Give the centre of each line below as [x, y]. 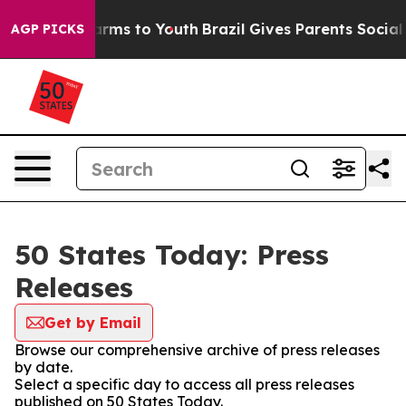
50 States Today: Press [172, 255]
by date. [43, 367]
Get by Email [93, 323]
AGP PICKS [48, 29]
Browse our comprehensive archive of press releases [197, 350]
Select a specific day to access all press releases [184, 384]
